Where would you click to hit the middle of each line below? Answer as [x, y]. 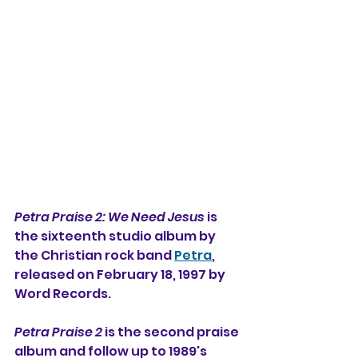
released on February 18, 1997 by [121, 274]
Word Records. [63, 294]
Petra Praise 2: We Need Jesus [109, 217]
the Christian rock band [94, 255]
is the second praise [172, 332]
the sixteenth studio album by [116, 236]
